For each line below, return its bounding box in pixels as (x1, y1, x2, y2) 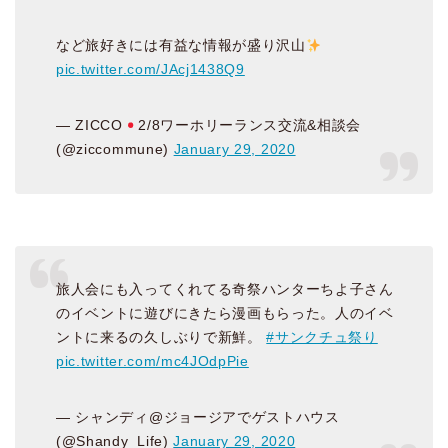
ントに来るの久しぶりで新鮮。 (56, 330, 267, 346)
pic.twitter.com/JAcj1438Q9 (56, 62, 245, 78)
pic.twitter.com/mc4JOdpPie (56, 354, 249, 370)
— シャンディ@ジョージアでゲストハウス (56, 410, 340, 426)
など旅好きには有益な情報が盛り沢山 (56, 38, 306, 54)
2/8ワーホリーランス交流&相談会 (138, 118, 362, 134)
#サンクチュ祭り (266, 330, 378, 346)
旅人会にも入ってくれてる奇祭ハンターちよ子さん (56, 282, 394, 298)
